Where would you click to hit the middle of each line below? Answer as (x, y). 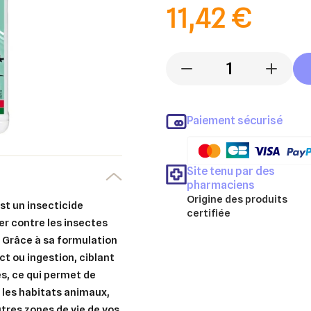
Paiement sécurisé (235, 120)
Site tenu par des (231, 171)
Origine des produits (237, 199)
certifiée (209, 213)
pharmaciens (221, 185)
